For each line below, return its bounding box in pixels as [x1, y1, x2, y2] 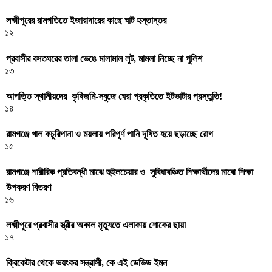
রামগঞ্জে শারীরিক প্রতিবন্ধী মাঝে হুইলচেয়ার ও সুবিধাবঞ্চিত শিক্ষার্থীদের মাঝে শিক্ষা [6, 166, 253, 177]
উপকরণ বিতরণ [6, 182, 53, 192]
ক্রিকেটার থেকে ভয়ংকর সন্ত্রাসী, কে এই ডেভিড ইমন [6, 257, 167, 268]
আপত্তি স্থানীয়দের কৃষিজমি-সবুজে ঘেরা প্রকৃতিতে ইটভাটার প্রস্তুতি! [6, 91, 225, 101]
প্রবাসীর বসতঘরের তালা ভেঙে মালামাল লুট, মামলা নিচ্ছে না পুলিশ [6, 53, 202, 64]
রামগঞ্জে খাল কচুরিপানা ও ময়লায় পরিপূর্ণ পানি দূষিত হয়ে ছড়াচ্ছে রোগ [6, 129, 213, 140]
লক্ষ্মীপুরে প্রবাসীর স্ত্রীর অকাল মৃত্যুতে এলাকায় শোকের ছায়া [6, 219, 186, 230]
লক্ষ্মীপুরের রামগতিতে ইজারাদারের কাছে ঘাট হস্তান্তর [6, 15, 166, 26]
